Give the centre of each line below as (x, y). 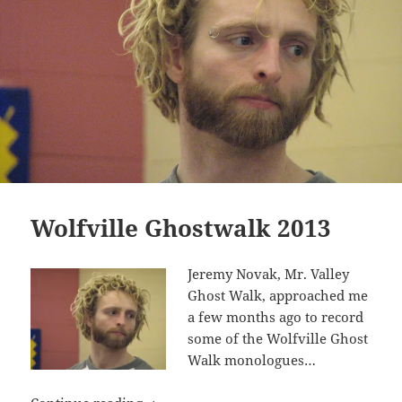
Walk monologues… (252, 359)
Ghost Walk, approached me (278, 295)
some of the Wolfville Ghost (278, 338)
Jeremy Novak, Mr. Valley (269, 273)
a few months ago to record (276, 316)
